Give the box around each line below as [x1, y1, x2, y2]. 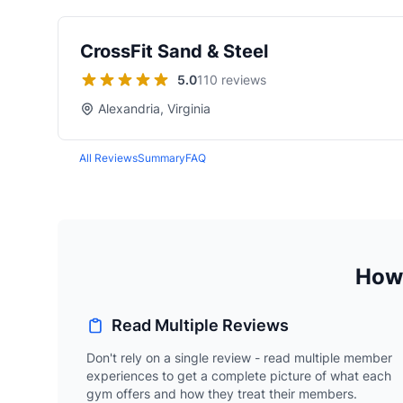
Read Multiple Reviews [112, 316, 289, 335]
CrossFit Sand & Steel [80, 40, 268, 62]
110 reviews [197, 72, 266, 87]
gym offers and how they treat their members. [86, 386, 357, 401]
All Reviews [79, 151, 138, 165]
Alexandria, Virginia [98, 101, 210, 116]
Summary [138, 151, 185, 165]
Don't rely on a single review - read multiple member [86, 350, 392, 365]
